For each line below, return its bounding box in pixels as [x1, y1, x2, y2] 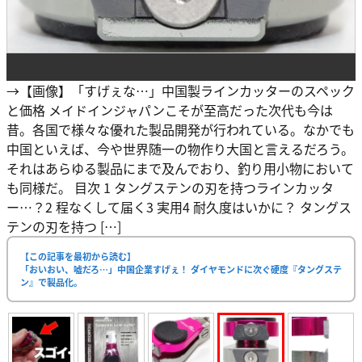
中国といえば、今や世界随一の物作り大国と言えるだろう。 [6, 139, 354, 159]
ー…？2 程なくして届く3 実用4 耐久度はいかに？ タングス [6, 197, 351, 217]
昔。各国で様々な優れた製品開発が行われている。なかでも [6, 120, 355, 140]
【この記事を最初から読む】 [20, 250, 136, 263]
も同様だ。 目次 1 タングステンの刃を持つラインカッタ [6, 178, 334, 198]
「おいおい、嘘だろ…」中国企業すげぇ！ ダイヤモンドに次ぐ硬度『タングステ [20, 263, 342, 276]
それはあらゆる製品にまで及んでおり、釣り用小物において [6, 158, 354, 179]
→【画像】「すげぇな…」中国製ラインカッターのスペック [6, 81, 355, 101]
